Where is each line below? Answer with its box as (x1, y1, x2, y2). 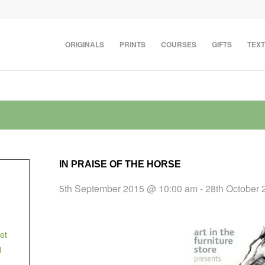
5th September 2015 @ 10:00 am (59, 182, 198, 195)
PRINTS (119, 39, 146, 50)
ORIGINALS (65, 39, 104, 50)
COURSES (161, 39, 196, 50)
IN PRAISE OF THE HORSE (59, 159, 181, 169)
